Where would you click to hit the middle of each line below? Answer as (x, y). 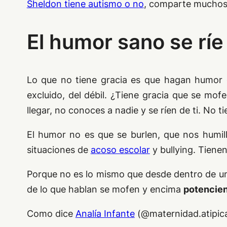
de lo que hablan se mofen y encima (105, 190)
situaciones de (59, 150)
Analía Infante (105, 214)
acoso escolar (120, 150)
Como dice (51, 214)
